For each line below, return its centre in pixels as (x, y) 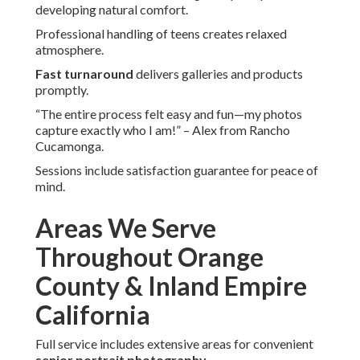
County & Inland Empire (171, 286)
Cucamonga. (70, 146)
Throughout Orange (149, 257)
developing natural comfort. (112, 10)
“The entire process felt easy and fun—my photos (169, 114)
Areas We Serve (126, 228)
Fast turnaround (84, 74)
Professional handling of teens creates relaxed (161, 34)
